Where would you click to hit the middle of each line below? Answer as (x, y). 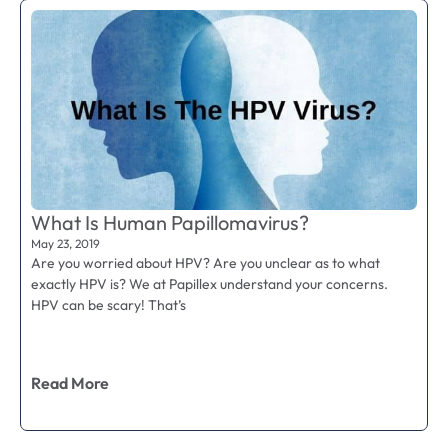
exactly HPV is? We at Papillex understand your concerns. (209, 284)
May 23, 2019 (65, 244)
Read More (70, 383)
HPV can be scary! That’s (108, 305)
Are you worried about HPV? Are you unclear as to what (205, 263)
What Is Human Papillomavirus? (170, 223)
